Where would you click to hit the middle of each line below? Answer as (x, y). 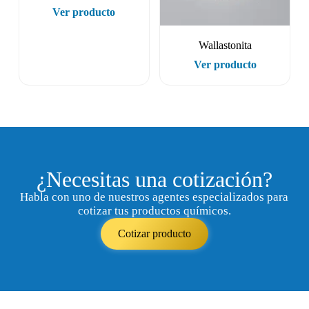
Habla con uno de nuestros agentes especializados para (154, 197)
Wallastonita (225, 46)
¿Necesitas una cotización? (154, 180)
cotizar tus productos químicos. (154, 211)
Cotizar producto (154, 234)
